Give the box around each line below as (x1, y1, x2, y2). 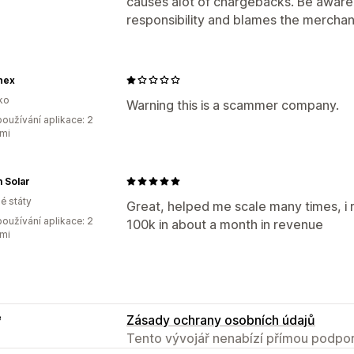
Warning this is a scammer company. (126, 96, 339, 113)
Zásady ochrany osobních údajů (126, 311, 315, 328)
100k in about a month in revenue (126, 216, 323, 232)
